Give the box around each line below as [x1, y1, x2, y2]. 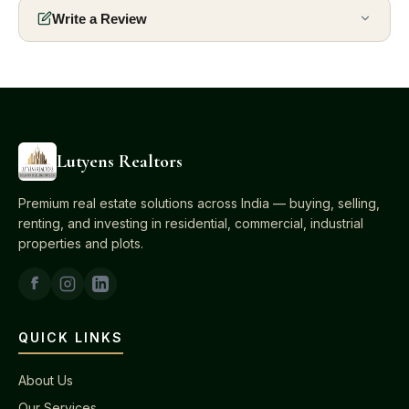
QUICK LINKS [18, 330, 123, 345]
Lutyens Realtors [57, 151, 183, 173]
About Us [18, 372, 73, 388]
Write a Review [52, 10, 147, 26]
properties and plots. [18, 236, 143, 251]
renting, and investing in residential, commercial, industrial [18, 215, 363, 231]
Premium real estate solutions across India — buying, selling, [18, 195, 380, 211]
